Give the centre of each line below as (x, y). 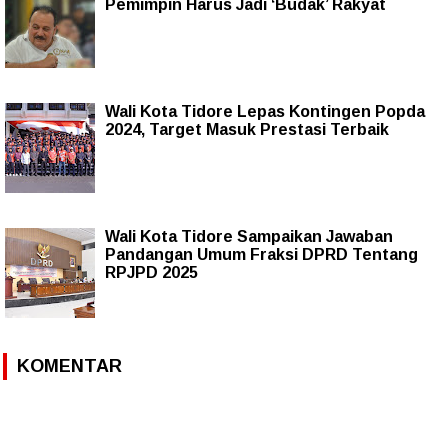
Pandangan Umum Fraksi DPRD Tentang (261, 254)
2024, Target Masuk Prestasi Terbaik (247, 129)
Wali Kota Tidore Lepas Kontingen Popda (265, 111)
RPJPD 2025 (151, 272)
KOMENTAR (69, 365)
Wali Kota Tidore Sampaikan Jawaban (249, 236)
